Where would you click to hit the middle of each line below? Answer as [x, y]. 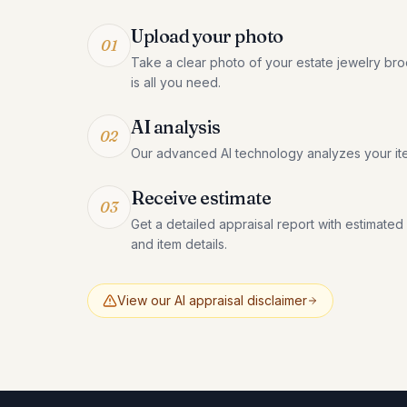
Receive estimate [201, 198]
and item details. [179, 244]
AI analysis [176, 127]
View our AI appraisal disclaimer [212, 300]
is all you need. [176, 82]
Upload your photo [207, 36]
